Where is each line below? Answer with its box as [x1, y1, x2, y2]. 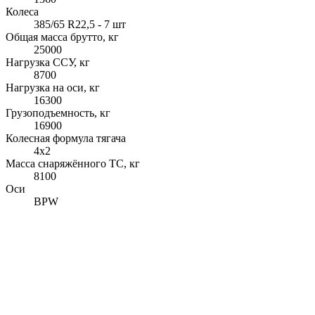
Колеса [6, 5, 39, 18]
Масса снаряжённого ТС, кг [6, 157, 140, 169]
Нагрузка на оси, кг [6, 81, 100, 94]
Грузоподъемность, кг [6, 106, 110, 119]
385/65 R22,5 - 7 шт [34, 18, 126, 30]
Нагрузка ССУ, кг [6, 56, 90, 68]
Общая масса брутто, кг [6, 30, 119, 43]
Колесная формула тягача [6, 131, 126, 144]
